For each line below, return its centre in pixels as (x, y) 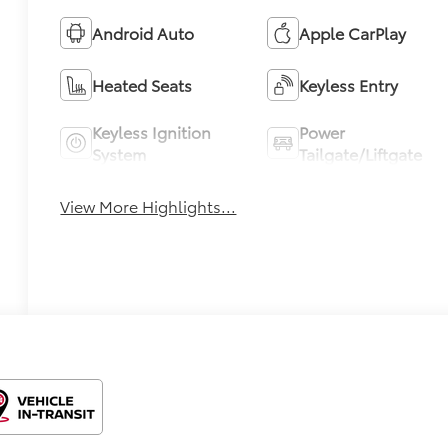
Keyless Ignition (152, 132)
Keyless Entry (348, 85)
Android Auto (143, 33)
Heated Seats (142, 85)
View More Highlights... (148, 206)
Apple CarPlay (352, 33)
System (119, 154)
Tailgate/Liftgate (360, 154)
